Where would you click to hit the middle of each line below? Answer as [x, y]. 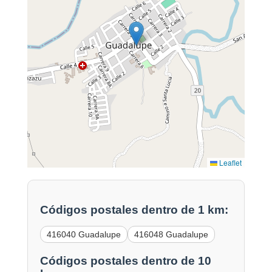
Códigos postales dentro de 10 [125, 261]
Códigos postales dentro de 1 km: [134, 210]
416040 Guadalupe [83, 235]
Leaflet [230, 162]
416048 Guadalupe [171, 235]
